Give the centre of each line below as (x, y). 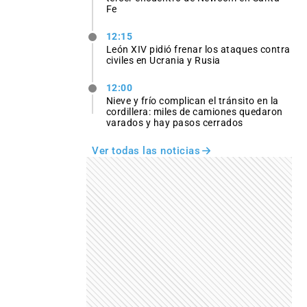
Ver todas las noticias (146, 151)
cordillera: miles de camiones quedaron (194, 112)
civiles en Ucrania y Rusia (163, 61)
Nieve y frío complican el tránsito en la (192, 101)
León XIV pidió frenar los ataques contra (198, 50)
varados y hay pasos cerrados (174, 123)
